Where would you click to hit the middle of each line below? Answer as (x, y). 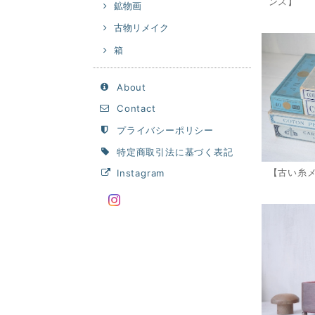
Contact (136, 109)
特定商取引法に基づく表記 (175, 152)
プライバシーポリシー (165, 130)
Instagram (141, 173)
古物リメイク (141, 28)
